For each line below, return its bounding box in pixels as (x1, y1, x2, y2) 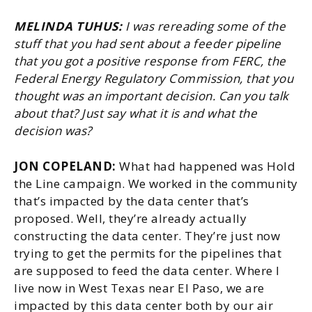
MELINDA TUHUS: (14, 18, 122, 34)
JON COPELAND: (14, 158, 119, 174)
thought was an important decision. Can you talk (14, 88, 289, 104)
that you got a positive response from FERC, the (14, 53, 286, 69)
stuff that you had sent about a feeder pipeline (14, 36, 281, 52)
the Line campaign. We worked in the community (14, 175, 298, 192)
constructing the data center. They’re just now (14, 228, 280, 244)
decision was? (14, 123, 92, 139)
